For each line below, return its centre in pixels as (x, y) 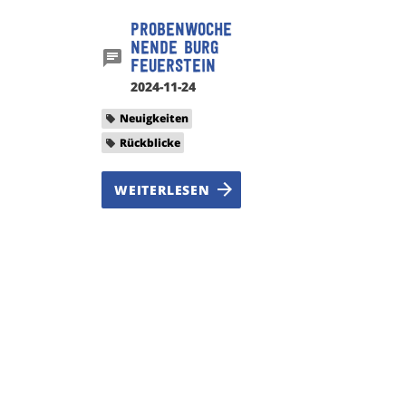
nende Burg (174, 49)
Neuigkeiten (154, 119)
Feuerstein (173, 67)
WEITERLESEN (162, 189)
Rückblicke (150, 142)
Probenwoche (181, 31)
